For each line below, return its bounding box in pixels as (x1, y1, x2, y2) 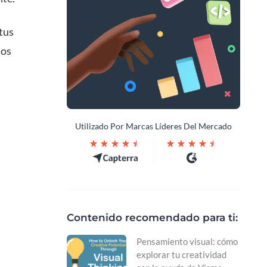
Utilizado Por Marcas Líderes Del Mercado (75, 121, 232, 132)
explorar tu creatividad (136, 249, 226, 260)
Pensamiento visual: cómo (136, 236, 238, 247)
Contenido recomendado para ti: (67, 212, 238, 224)
